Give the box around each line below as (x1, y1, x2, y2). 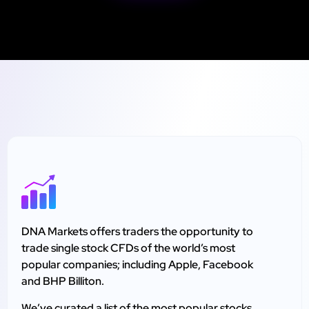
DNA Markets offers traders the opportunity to (21, 224, 253, 239)
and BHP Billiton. (21, 274, 104, 289)
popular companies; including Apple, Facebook (21, 257, 253, 272)
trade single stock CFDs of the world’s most (21, 241, 235, 256)
